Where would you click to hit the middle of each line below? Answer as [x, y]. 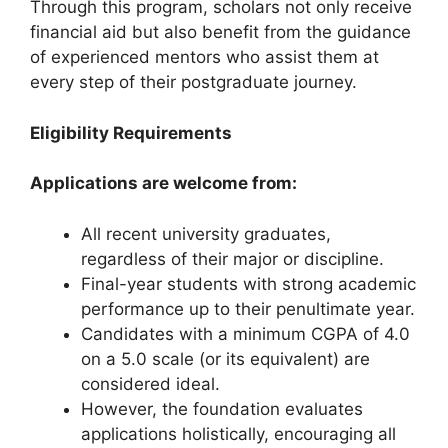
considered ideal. [150, 383]
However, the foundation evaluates [222, 408]
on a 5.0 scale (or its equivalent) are [225, 358]
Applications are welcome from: [163, 183]
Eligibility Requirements [131, 132]
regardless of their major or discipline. [232, 258]
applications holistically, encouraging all [238, 433]
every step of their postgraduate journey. [193, 82]
